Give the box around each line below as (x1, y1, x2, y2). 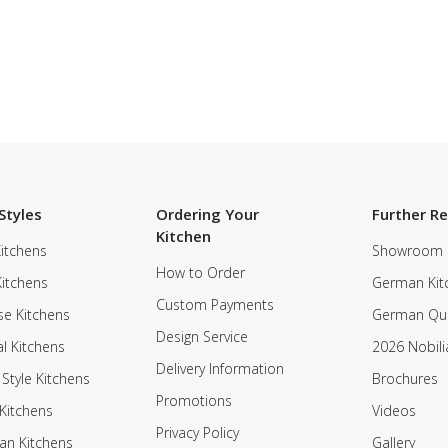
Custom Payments (155, 295, 274, 314)
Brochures (372, 369, 439, 388)
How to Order (155, 263, 245, 282)
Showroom (372, 241, 444, 260)
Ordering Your (155, 204, 259, 224)
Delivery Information (155, 359, 284, 378)
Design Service (155, 327, 248, 346)
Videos (372, 401, 417, 420)
